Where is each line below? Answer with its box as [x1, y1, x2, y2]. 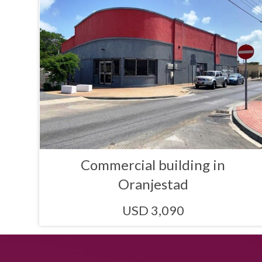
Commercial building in [81, 156, 226, 173]
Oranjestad [118, 175, 188, 192]
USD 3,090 [122, 202, 184, 218]
